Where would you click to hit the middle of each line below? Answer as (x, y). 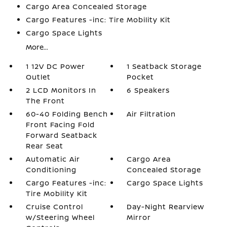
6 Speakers (148, 90)
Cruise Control (54, 206)
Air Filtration (152, 114)
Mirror (139, 217)
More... (37, 47)
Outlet (38, 77)
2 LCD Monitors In (61, 90)
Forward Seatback (61, 135)
